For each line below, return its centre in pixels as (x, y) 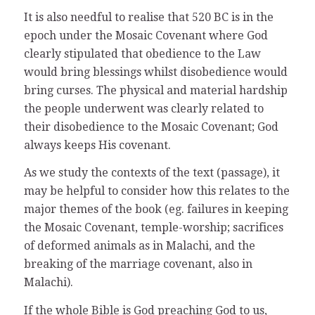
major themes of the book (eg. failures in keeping (156, 210)
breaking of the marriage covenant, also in (138, 264)
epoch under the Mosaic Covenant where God (146, 35)
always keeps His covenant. (97, 145)
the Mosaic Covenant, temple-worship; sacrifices (153, 228)
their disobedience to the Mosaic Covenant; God (151, 127)
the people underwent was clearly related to (143, 108)
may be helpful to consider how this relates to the (156, 191)
